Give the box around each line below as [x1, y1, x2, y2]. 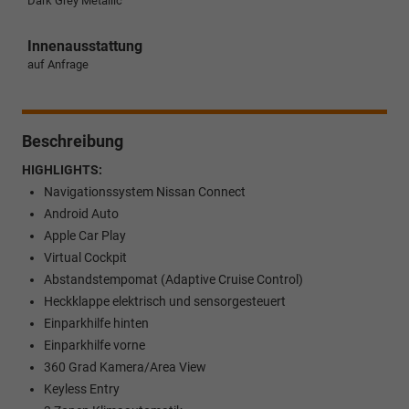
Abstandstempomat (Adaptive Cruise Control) [44, 271, 303, 287]
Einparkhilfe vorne [44, 337, 145, 352]
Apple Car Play [44, 227, 126, 243]
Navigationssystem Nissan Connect [44, 184, 246, 199]
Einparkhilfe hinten [44, 315, 149, 330]
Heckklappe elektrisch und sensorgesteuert [44, 293, 286, 309]
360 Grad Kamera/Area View [44, 359, 206, 374]
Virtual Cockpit [44, 249, 127, 265]
